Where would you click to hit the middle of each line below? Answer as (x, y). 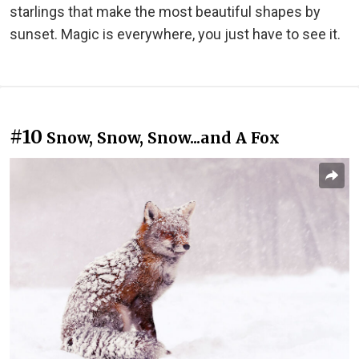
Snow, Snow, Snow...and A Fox (163, 137)
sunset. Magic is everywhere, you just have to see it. (175, 34)
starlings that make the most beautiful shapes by (165, 11)
